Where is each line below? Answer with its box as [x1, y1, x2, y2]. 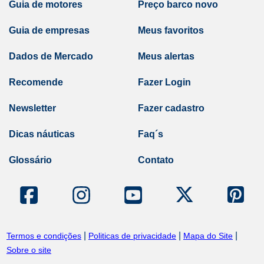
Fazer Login [138, 77, 191, 87]
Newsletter [9, 103, 56, 113]
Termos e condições [6, 231, 81, 240]
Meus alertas [138, 51, 194, 61]
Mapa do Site [183, 231, 233, 240]
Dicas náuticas [9, 129, 75, 139]
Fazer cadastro [138, 103, 204, 113]
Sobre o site [6, 245, 51, 255]
